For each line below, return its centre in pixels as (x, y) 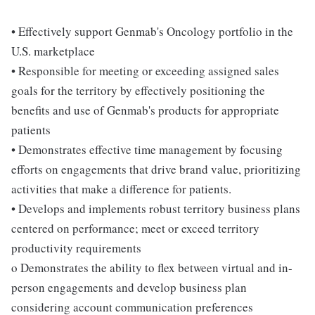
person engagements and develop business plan (129, 287)
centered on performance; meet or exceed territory (135, 228)
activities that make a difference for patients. (121, 189)
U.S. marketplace (53, 51)
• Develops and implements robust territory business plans (156, 208)
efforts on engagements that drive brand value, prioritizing (156, 169)
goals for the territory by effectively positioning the (138, 90)
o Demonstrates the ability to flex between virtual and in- (152, 268)
